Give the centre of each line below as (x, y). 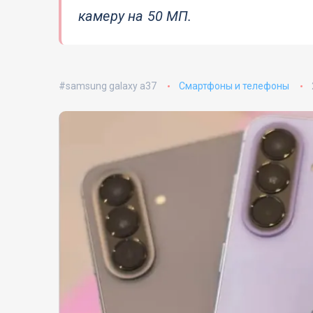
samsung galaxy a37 (111, 86)
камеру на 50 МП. (135, 16)
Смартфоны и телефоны (234, 86)
